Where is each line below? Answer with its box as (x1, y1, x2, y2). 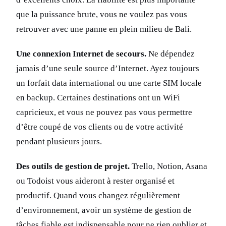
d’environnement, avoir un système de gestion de (16, 205, 192, 215)
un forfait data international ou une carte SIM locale (16, 78, 202, 88)
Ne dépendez (146, 49, 195, 59)
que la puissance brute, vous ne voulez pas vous (16, 10, 187, 20)
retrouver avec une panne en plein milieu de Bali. (16, 24, 192, 34)
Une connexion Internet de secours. (16, 49, 146, 59)
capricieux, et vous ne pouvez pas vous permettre (16, 107, 192, 118)
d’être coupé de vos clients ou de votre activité (16, 122, 183, 132)
